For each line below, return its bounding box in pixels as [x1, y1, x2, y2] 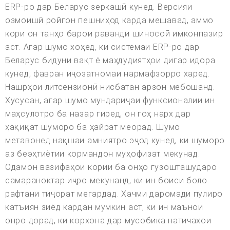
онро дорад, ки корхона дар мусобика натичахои [5, 216, 212, 226]
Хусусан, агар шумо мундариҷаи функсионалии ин [5, 95, 215, 106]
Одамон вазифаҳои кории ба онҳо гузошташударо [5, 162, 217, 172]
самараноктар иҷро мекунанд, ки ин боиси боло [5, 176, 207, 186]
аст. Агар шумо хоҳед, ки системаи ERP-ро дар [5, 42, 200, 52]
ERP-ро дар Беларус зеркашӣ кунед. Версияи [5, 2, 193, 12]
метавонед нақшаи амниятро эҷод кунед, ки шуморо [5, 136, 225, 146]
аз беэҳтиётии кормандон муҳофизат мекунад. [5, 149, 200, 159]
